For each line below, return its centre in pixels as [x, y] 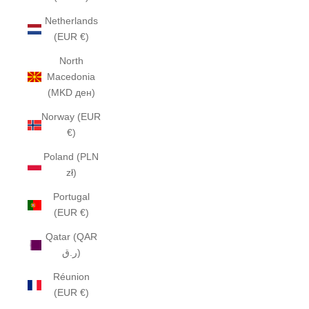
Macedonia [71, 77]
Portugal [71, 197]
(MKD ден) [71, 92]
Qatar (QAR [71, 237]
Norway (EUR [71, 117]
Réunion [71, 277]
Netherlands [71, 21]
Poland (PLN [71, 157]
